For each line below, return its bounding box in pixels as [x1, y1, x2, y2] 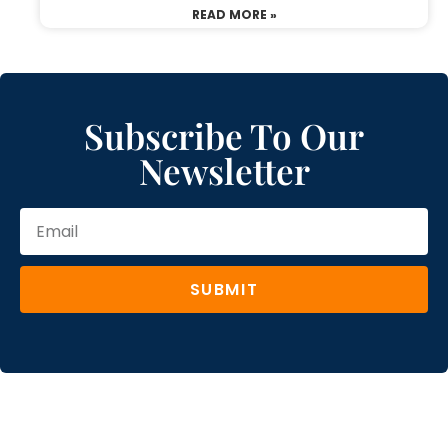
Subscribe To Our [84, 112, 364, 160]
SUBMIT [189, 277, 259, 301]
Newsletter [138, 147, 310, 195]
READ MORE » [191, 6, 277, 24]
